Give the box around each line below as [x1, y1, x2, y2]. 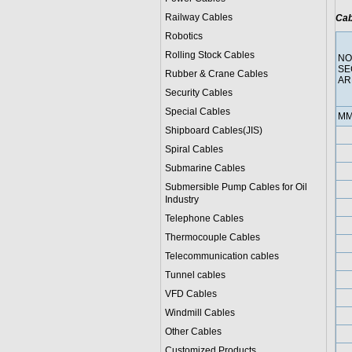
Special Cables [164, 106, 230, 117]
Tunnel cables [164, 269, 225, 280]
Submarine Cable [164, 163, 240, 174]
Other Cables [164, 326, 222, 337]
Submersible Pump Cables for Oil [164, 181, 307, 192]
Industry [164, 194, 199, 205]
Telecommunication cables [164, 251, 279, 262]
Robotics [164, 31, 203, 42]
